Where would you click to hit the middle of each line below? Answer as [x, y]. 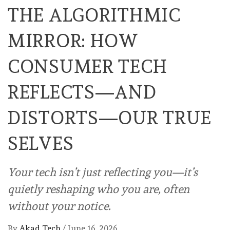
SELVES [41, 143]
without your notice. [59, 206]
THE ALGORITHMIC [94, 15]
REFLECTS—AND [82, 92]
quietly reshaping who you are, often [99, 189]
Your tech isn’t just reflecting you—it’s [103, 172]
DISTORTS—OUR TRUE [110, 117]
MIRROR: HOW [73, 40]
